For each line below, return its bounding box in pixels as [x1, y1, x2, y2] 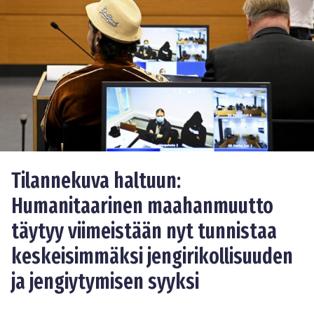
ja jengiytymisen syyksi [11, 269, 199, 295]
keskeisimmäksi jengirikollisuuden [11, 244, 293, 270]
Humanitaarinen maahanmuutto [11, 193, 273, 219]
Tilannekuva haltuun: [11, 168, 181, 194]
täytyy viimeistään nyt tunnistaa [11, 219, 277, 245]
